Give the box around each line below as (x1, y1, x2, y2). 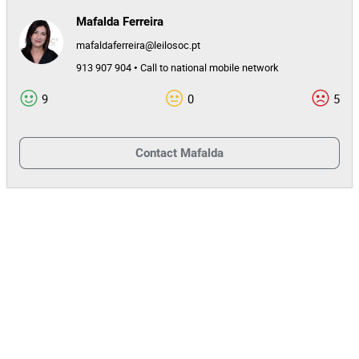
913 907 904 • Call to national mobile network (76, 61, 278, 75)
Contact (135, 145, 177, 160)
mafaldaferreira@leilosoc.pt (76, 38, 200, 52)
